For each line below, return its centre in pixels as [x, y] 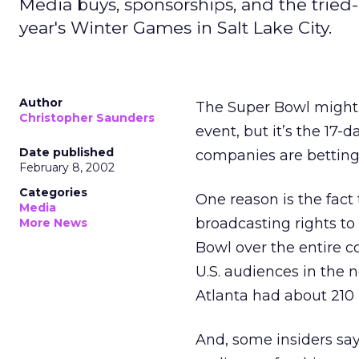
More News [53, 223]
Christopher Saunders [87, 118]
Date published [67, 152]
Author [41, 103]
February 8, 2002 [67, 167]
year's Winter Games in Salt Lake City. [175, 28]
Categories [53, 192]
